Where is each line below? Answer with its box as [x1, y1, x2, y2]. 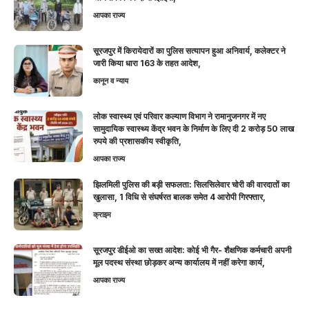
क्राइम [93, 210, 111, 220]
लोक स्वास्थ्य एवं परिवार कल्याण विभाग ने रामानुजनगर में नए [93, 111, 266, 122]
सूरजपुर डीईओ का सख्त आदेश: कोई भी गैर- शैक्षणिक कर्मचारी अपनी [93, 245, 292, 256]
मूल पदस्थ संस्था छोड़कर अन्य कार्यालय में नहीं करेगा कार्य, [93, 257, 265, 268]
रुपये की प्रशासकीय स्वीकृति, [93, 136, 181, 147]
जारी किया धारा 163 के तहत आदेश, [93, 58, 201, 69]
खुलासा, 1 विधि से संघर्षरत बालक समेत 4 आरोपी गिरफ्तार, [93, 192, 266, 203]
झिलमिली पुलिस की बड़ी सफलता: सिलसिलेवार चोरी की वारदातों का [93, 179, 290, 190]
